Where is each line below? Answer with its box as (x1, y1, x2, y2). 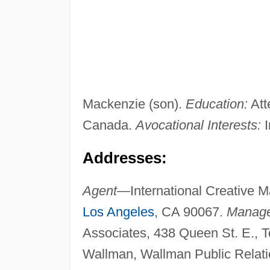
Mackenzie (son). (82, 96, 186, 112)
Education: (185, 96, 248, 112)
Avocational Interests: (135, 118, 261, 133)
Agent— (82, 183, 130, 199)
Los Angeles (82, 204, 154, 220)
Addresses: (82, 149, 167, 167)
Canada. (82, 118, 136, 133)
